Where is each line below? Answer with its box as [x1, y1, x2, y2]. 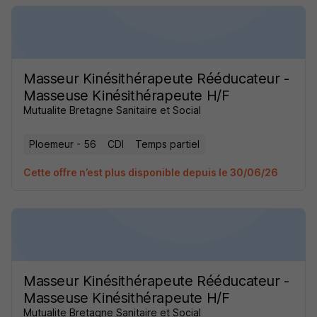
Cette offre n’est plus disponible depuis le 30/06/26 [23, 166, 278, 178]
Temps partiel [135, 138, 200, 150]
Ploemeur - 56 [29, 138, 96, 150]
